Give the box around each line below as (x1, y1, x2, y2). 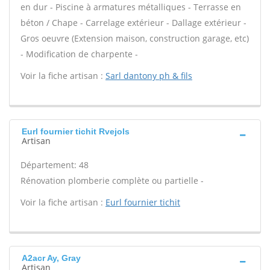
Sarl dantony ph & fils (105, 70, 192, 81)
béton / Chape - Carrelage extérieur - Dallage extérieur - (20, 17, 246, 28)
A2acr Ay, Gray (22, 253, 81, 263)
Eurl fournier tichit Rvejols (22, 127, 130, 136)
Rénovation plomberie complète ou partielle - (20, 175, 204, 186)
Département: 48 (20, 159, 89, 171)
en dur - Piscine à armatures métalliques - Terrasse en (20, 1, 241, 13)
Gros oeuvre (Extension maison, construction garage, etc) (20, 33, 249, 44)
